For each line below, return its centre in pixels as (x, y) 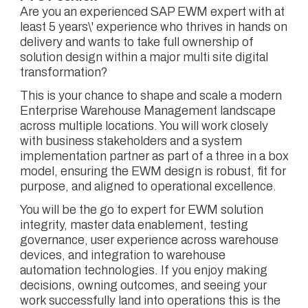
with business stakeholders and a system (131, 141)
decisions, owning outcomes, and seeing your (143, 285)
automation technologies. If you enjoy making (143, 270)
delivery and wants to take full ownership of (136, 42)
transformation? (63, 72)
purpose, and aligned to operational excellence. (148, 186)
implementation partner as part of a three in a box (154, 156)
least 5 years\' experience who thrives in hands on (153, 27)
